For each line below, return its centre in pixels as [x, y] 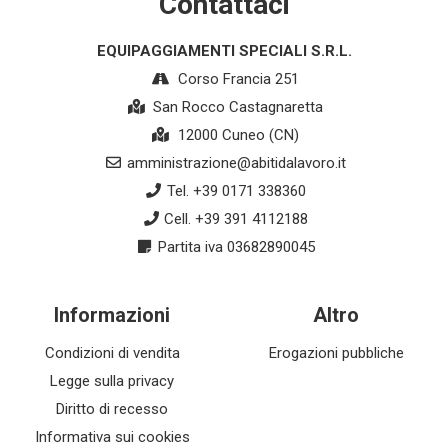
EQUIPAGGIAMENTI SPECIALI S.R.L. [224, 51]
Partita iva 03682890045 [236, 247]
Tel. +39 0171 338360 [236, 191]
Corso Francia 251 [236, 79]
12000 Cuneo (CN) [236, 135]
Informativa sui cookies [112, 437]
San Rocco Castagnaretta [236, 107]
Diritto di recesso [112, 409]
